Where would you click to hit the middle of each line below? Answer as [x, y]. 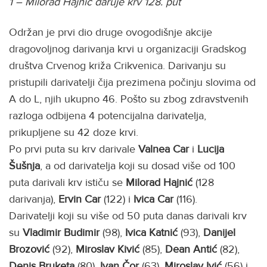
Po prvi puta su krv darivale [72, 149]
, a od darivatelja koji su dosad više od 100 [138, 165]
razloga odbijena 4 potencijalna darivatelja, [108, 115]
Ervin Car [80, 199]
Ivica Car [153, 199]
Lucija [211, 149]
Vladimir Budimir [61, 232]
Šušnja [24, 165]
